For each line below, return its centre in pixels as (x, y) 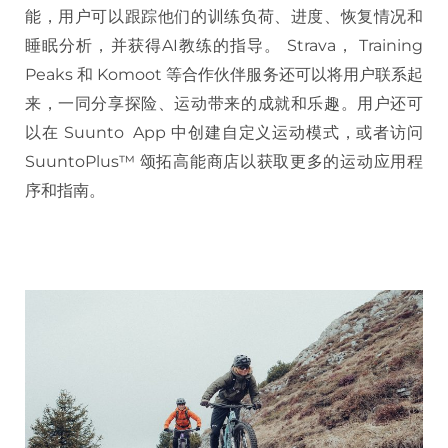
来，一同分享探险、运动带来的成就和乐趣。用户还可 (224, 103)
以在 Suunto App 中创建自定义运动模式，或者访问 (224, 132)
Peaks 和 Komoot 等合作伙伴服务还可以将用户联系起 (224, 74)
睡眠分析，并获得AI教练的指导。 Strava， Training (224, 45)
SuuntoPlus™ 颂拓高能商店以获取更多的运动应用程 (224, 161)
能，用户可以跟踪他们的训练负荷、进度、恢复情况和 (224, 16)
